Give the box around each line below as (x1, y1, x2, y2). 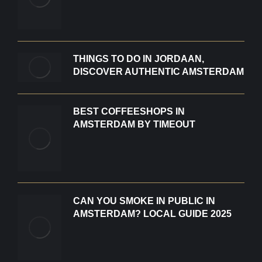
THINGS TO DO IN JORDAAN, (73, 54, 204, 64)
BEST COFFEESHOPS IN (73, 106, 185, 117)
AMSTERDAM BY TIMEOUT (73, 119, 195, 130)
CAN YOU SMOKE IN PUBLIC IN (73, 195, 215, 206)
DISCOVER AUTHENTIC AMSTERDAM (73, 67, 244, 77)
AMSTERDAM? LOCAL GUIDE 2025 (73, 208, 232, 219)
